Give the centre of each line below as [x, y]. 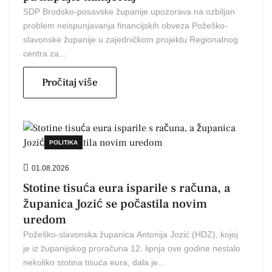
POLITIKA [64, 142]
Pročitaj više [70, 82]
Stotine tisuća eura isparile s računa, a [127, 188]
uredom [45, 219]
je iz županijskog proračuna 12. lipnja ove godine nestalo [132, 248]
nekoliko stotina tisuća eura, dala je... [94, 262]
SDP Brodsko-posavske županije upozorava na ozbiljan [129, 11]
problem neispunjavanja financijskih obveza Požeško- [125, 25]
